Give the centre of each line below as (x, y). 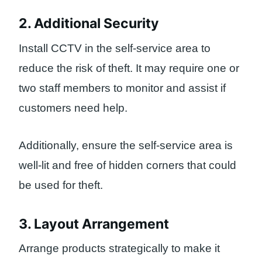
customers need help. (73, 108)
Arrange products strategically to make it (119, 249)
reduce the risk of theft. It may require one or (129, 68)
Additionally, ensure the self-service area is (126, 146)
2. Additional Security (89, 24)
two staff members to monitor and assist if (122, 88)
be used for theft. (61, 185)
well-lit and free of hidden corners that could (127, 166)
